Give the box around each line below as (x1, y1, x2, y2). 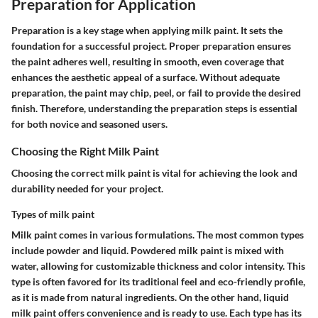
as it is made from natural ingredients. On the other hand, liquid (11, 291, 289, 304)
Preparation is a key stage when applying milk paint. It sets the (11, 24, 283, 37)
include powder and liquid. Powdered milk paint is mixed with (11, 244, 284, 257)
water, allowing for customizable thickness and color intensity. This (11, 260, 305, 273)
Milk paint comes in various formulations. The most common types (11, 229, 304, 241)
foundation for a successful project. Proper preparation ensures (11, 40, 291, 53)
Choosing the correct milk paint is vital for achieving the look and (11, 167, 297, 180)
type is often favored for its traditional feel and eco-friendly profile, (11, 275, 305, 288)
